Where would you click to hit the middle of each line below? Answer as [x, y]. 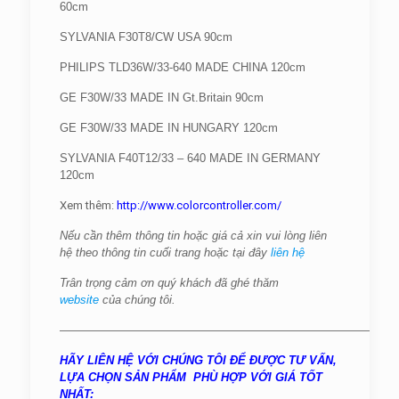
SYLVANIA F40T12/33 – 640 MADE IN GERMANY [190, 158]
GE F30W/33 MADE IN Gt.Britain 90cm [161, 98]
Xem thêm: [86, 205]
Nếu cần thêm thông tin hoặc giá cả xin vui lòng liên [193, 236]
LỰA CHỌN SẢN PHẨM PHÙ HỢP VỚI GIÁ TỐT [191, 377]
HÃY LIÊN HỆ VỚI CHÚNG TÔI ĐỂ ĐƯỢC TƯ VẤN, [198, 360]
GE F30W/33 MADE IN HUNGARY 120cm [168, 128]
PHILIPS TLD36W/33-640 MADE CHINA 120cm [182, 67]
